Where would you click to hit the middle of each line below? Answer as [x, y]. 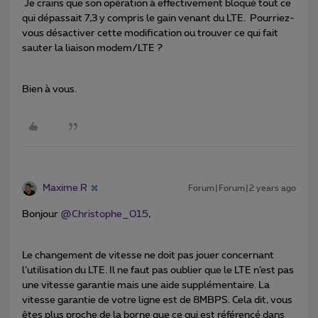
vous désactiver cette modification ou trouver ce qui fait [150, 33]
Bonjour [41, 214]
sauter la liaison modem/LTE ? [92, 48]
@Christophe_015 [104, 214]
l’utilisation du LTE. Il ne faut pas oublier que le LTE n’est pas [158, 270]
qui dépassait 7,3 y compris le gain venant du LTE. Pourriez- [158, 18]
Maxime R [65, 188]
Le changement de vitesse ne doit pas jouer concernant [148, 255]
